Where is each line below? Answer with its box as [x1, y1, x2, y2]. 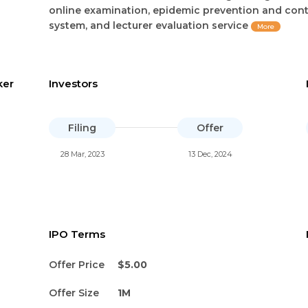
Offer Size [49, 286, 100, 299]
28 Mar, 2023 [60, 148, 104, 159]
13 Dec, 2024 [188, 148, 232, 159]
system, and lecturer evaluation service [49, 19, 252, 32]
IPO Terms [49, 227, 106, 241]
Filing [68, 121, 97, 134]
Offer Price [49, 258, 105, 271]
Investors [49, 76, 98, 90]
